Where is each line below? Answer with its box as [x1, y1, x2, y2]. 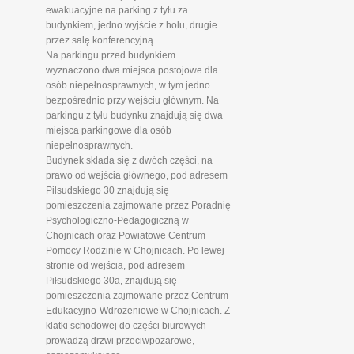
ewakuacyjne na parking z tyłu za [45, 5, 188, 16]
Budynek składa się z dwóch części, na [45, 155, 213, 166]
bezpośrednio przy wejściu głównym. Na [45, 95, 219, 106]
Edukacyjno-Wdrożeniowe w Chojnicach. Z [45, 305, 230, 316]
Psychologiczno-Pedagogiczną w [45, 215, 189, 226]
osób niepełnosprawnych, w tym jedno [45, 80, 210, 91]
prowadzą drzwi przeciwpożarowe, [45, 335, 194, 346]
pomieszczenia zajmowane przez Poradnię [45, 200, 231, 211]
